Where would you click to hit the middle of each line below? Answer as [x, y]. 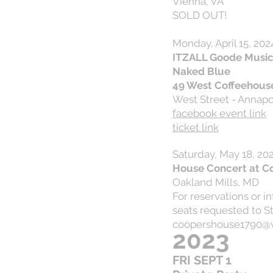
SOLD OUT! [200, 15]
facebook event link [219, 113]
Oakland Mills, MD [217, 182]
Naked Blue [201, 71]
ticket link [196, 127]
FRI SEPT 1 [204, 260]
